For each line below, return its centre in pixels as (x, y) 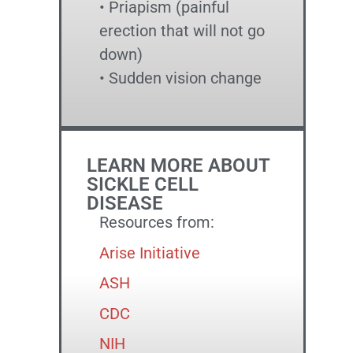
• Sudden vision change (181, 78)
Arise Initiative (150, 253)
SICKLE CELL (143, 185)
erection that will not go (182, 31)
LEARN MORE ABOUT (178, 166)
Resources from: (157, 223)
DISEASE (125, 204)
